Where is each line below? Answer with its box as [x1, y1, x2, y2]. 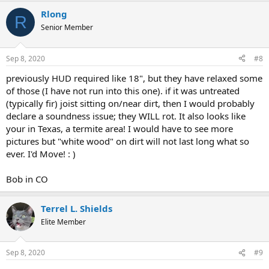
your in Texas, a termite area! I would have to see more [6, 122, 233, 134]
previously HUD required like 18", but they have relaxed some [6, 71, 262, 84]
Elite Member [41, 216, 86, 227]
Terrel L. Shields [41, 202, 112, 214]
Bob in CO [6, 172, 48, 185]
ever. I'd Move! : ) [6, 147, 76, 160]
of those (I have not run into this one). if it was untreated [6, 84, 240, 97]
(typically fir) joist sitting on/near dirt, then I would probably [6, 97, 255, 109]
